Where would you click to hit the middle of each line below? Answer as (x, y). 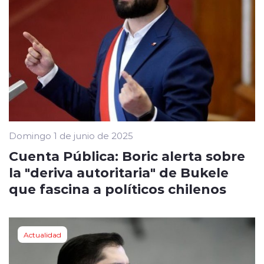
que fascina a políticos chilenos (118, 189)
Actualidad (42, 235)
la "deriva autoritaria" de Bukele (119, 172)
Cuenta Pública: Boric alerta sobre (127, 156)
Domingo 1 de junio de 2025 (71, 136)
